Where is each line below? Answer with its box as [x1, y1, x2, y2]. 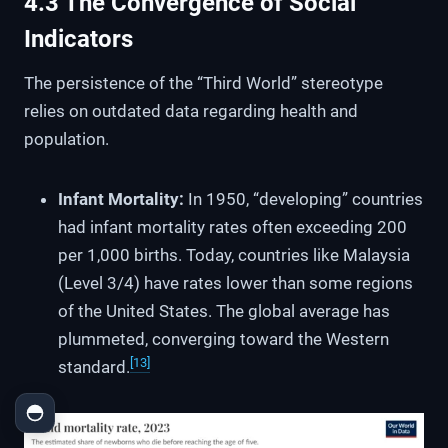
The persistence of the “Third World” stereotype [24, 73, 383, 94]
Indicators [24, 25, 133, 54]
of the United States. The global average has [57, 301, 390, 322]
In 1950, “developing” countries [183, 189, 423, 210]
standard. [57, 357, 130, 378]
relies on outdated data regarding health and [24, 101, 358, 122]
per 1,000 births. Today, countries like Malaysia [57, 245, 410, 266]
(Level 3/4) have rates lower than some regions [57, 273, 413, 294]
